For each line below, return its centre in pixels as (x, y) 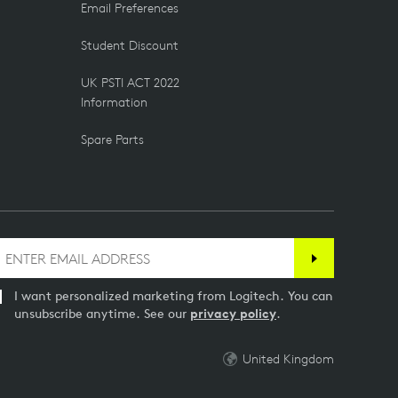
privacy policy (233, 314)
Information (114, 102)
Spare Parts (112, 139)
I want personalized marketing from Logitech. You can (174, 296)
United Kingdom (288, 359)
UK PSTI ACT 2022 (130, 83)
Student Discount (130, 45)
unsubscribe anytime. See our (102, 314)
